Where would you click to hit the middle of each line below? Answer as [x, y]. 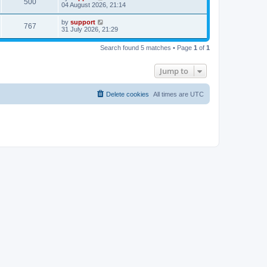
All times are [172, 94]
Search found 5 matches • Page [147, 48]
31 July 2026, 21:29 [90, 29]
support [83, 22]
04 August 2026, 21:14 [94, 5]
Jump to [174, 71]
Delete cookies [128, 94]
